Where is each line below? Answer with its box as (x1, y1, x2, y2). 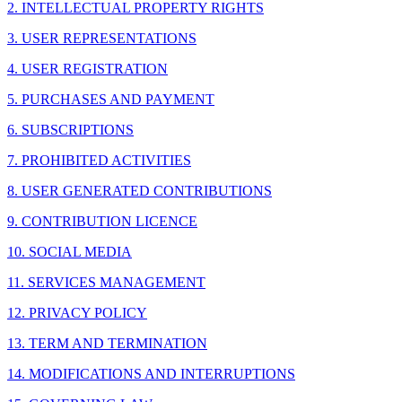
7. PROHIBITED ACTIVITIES (7, 153, 191, 169)
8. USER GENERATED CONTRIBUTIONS (7, 183, 272, 199)
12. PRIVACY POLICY (7, 305, 147, 321)
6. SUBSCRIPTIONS (7, 122, 134, 138)
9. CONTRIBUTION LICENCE (7, 214, 197, 230)
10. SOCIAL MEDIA (7, 244, 132, 260)
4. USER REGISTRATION (7, 61, 168, 77)
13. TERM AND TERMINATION (7, 336, 207, 352)
